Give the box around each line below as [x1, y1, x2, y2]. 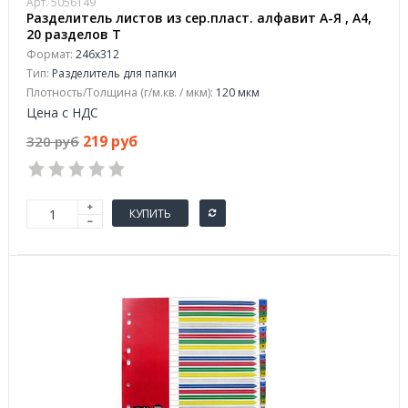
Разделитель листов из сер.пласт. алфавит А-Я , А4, [26, 9, 372, 26]
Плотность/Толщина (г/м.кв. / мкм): [26, 85, 213, 100]
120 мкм [213, 85, 260, 100]
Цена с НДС [26, 104, 98, 121]
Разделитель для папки [49, 66, 177, 81]
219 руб [83, 131, 138, 151]
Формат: [26, 46, 73, 62]
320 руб [26, 132, 79, 150]
